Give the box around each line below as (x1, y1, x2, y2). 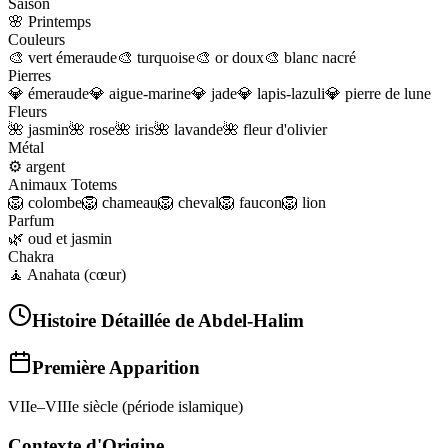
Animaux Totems (8, 175, 117, 193)
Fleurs (8, 102, 47, 120)
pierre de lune (345, 84, 431, 102)
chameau (102, 193, 158, 211)
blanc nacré (284, 48, 356, 66)
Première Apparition (32, 357, 200, 379)
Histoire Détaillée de (32, 309, 198, 331)
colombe (28, 193, 82, 211)
